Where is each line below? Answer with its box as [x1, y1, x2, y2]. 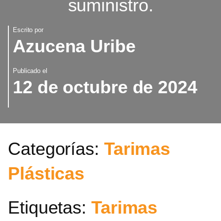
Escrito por [13, 26, 43, 34]
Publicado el [13, 67, 47, 74]
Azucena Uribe [13, 36, 136, 56]
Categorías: [8, 138, 104, 159]
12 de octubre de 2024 [13, 76, 197, 97]
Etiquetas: [8, 197, 91, 218]
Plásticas [8, 163, 85, 184]
